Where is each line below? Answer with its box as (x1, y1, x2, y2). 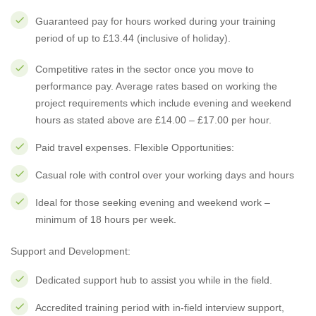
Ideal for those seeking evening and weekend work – (35, 197, 270, 208)
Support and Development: (11, 245, 130, 257)
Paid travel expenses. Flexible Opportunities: (35, 142, 234, 153)
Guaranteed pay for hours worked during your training (35, 16, 276, 27)
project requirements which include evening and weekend (35, 97, 291, 109)
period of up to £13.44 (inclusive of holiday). (35, 32, 231, 44)
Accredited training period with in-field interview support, (35, 302, 284, 313)
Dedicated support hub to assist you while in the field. (35, 274, 272, 286)
